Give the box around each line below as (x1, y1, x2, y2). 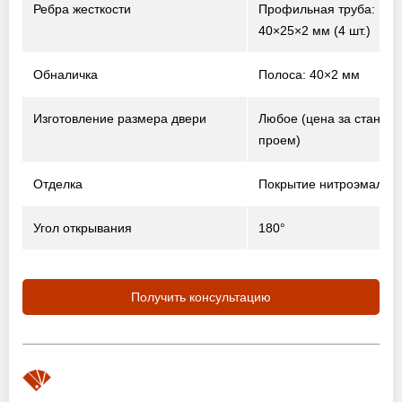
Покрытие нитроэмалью (258, 177, 399, 191)
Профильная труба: (258, 2, 375, 16)
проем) (258, 133, 301, 147)
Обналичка (33, 67, 98, 82)
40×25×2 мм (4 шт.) (258, 23, 371, 38)
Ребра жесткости (33, 2, 131, 16)
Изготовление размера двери (33, 111, 206, 126)
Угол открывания (33, 221, 132, 235)
